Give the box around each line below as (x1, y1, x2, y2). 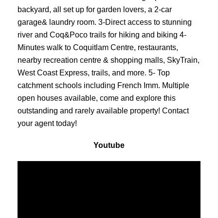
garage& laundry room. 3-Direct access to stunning (17, 17, 192, 26)
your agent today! (17, 118, 77, 127)
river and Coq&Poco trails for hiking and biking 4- (17, 30, 186, 39)
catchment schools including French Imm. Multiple (17, 80, 189, 90)
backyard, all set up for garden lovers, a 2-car (17, 4, 172, 14)
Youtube (93, 141, 125, 150)
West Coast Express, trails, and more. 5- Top (17, 68, 170, 77)
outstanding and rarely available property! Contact (17, 106, 189, 115)
